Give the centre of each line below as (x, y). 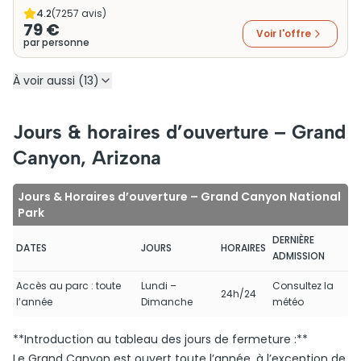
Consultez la (303, 286)
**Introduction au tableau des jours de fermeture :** (160, 339)
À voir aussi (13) (56, 81)
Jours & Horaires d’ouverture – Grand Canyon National (179, 197)
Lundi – (159, 286)
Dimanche (167, 302)
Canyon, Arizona (87, 158)
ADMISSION (299, 256)
